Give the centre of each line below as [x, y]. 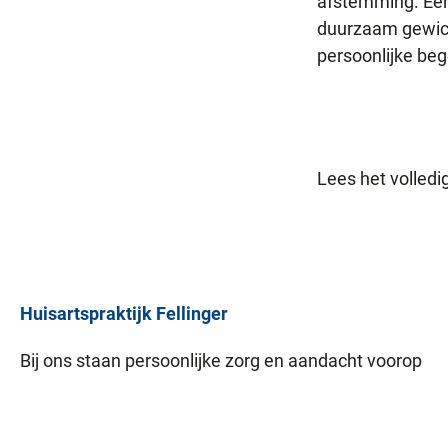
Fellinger [190, 313]
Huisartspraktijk [86, 313]
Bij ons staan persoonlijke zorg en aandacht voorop [221, 360]
